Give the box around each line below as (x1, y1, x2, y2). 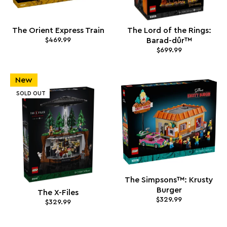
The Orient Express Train (12, 26, 104, 35)
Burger (156, 185, 182, 194)
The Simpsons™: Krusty (125, 175, 213, 184)
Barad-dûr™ (146, 36, 192, 45)
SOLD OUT (16, 90, 46, 96)
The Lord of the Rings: (127, 26, 211, 35)
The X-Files (37, 188, 79, 197)
